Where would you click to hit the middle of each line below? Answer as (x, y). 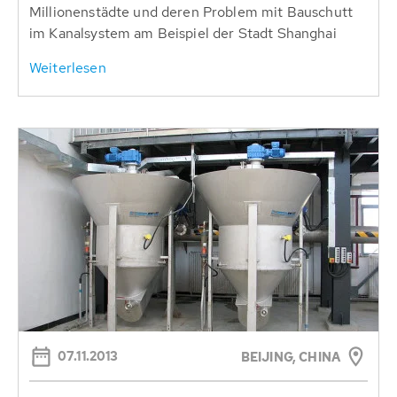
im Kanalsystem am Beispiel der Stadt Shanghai (183, 34)
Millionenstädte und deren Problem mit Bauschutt (191, 12)
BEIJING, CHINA (290, 357)
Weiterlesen (68, 68)
